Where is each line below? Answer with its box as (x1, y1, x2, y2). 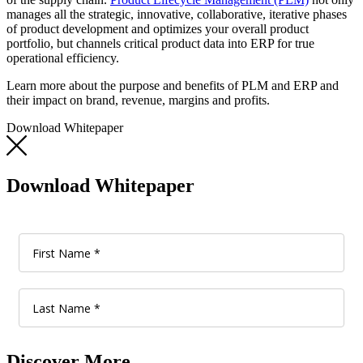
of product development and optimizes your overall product (6, 22, 309, 36)
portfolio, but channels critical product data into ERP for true (6, 36, 314, 51)
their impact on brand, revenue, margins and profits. (6, 93, 270, 108)
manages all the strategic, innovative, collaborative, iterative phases (6, 7, 347, 22)
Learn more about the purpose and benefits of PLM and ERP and (6, 79, 339, 93)
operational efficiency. (6, 51, 119, 66)
